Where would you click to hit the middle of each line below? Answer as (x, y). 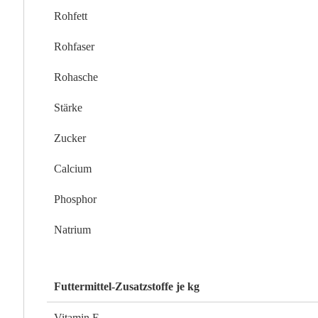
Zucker (70, 138)
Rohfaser (75, 47)
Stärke (68, 108)
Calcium (73, 169)
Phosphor (76, 199)
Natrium (73, 230)
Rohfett (71, 16)
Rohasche (76, 77)
